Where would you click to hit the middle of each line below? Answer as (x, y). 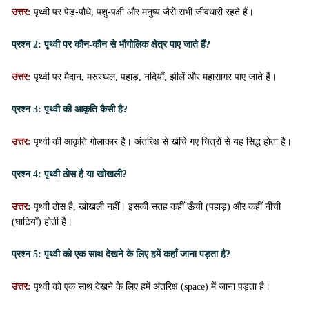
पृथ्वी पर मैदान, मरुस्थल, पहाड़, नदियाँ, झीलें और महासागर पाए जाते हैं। (155, 77)
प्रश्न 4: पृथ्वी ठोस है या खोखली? (69, 174)
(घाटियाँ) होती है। (42, 222)
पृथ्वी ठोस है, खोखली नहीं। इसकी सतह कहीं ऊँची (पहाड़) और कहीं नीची (157, 207)
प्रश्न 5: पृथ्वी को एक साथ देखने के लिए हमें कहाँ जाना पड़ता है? (121, 254)
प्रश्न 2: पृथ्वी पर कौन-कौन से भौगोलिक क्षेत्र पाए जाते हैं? (111, 44)
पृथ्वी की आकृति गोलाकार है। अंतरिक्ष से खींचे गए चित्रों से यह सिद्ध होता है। (163, 142)
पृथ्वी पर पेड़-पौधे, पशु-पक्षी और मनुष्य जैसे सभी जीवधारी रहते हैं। (144, 12)
